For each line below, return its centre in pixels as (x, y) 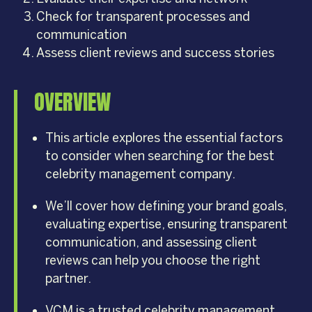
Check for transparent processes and (143, 17)
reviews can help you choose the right (153, 261)
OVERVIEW (72, 102)
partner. (68, 279)
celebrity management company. (140, 174)
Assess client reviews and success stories (155, 53)
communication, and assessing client (151, 243)
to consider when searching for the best (160, 156)
